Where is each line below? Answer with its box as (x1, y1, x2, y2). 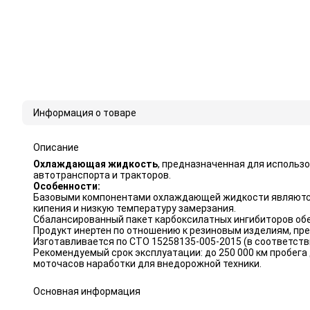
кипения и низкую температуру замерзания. (33, 203, 236, 214)
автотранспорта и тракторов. (33, 170, 171, 181)
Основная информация (33, 286, 140, 297)
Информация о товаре (33, 107, 136, 118)
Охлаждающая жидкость (33, 158, 158, 170)
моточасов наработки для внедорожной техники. (33, 258, 262, 269)
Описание (33, 142, 79, 153)
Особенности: (33, 181, 100, 192)
